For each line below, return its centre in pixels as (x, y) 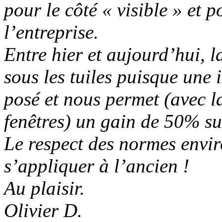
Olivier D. (43, 210)
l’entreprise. (51, 32)
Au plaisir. (44, 188)
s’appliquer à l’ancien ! (97, 166)
